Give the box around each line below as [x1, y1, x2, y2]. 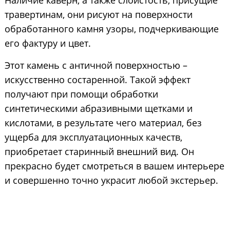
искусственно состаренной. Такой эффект [4, 73, 190, 86]
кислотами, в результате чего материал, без [4, 117, 202, 129]
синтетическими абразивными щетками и [4, 102, 193, 115]
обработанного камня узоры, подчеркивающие [4, 23, 219, 35]
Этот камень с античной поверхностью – [4, 59, 187, 72]
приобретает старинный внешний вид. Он [4, 145, 194, 158]
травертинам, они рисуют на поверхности [4, 8, 193, 21]
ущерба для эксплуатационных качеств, [4, 131, 182, 144]
